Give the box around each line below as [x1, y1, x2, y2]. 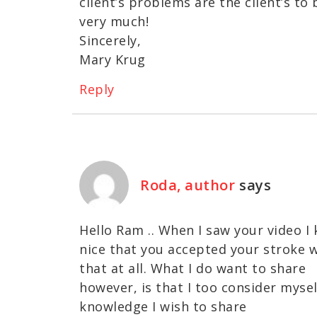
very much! [79, 13, 149, 30]
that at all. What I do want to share [79, 260, 306, 277]
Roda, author [140, 175, 235, 195]
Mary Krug [79, 51, 146, 69]
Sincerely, [79, 32, 141, 50]
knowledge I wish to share [79, 298, 247, 316]
